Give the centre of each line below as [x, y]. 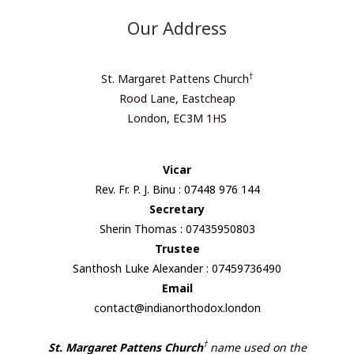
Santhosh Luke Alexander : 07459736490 [177, 268]
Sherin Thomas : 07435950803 [177, 228]
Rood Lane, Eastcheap [177, 99]
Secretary [177, 209]
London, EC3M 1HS [177, 119]
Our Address [177, 28]
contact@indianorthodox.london [177, 307]
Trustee [177, 248]
